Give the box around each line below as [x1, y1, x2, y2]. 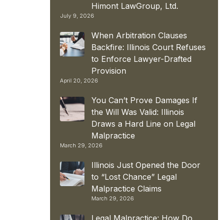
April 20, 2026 [60, 77, 98, 84]
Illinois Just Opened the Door [91, 160, 200, 170]
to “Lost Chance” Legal [91, 171, 177, 182]
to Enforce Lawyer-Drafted [91, 54, 192, 64]
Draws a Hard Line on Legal [91, 118, 195, 129]
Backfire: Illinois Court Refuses [91, 42, 206, 52]
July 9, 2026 [60, 12, 94, 19]
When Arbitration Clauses [91, 30, 187, 40]
